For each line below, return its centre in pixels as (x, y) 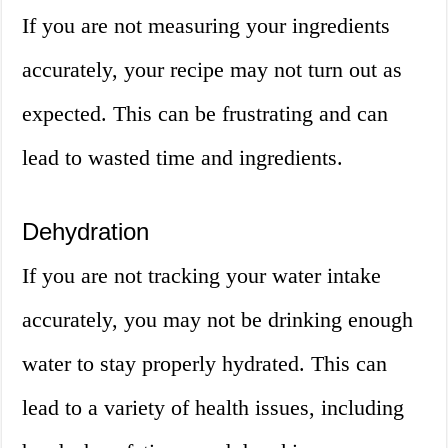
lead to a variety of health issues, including (213, 408)
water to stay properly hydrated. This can (205, 364)
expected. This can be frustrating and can (205, 114)
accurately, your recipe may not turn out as (212, 70)
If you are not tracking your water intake (202, 276)
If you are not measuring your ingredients (206, 26)
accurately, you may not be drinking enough (218, 320)
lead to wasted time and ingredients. (183, 158)
